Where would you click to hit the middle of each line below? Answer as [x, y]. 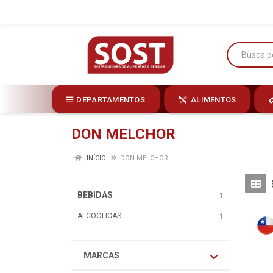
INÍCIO [95, 158]
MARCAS [101, 255]
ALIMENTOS [214, 99]
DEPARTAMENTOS [111, 99]
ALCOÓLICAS [99, 216]
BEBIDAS [95, 195]
